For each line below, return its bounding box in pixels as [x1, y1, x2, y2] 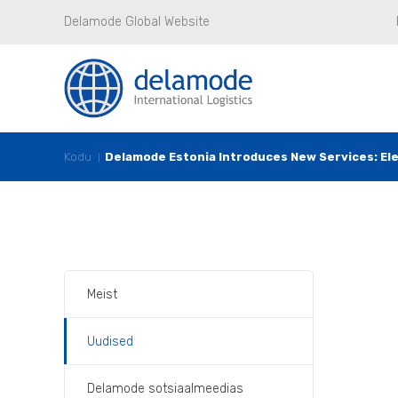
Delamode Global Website [64, 14, 210, 29]
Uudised [87, 333, 133, 349]
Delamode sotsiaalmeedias [87, 380, 243, 396]
